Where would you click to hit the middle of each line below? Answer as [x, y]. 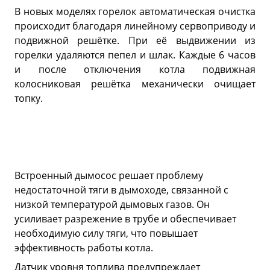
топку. [29, 98]
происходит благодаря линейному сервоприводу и [135, 26]
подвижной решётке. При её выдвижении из [135, 40]
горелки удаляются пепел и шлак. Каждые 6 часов [135, 55]
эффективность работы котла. [84, 247]
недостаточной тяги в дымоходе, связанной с [121, 190]
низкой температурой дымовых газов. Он [112, 204]
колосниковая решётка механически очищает [135, 83]
